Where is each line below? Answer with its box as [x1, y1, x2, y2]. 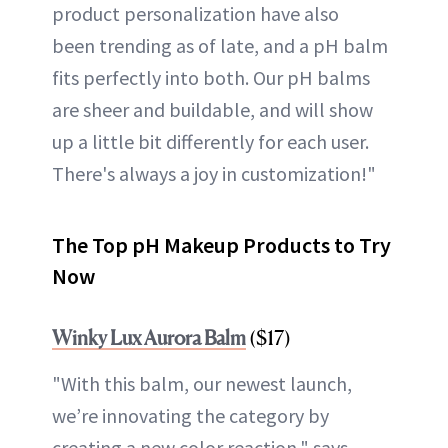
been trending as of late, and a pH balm [52, 32, 388, 58]
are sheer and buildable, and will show [52, 96, 373, 122]
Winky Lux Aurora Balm [52, 325, 246, 350]
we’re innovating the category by [52, 402, 329, 428]
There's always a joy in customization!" [52, 160, 376, 186]
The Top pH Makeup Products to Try [52, 230, 391, 259]
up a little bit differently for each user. [52, 128, 369, 154]
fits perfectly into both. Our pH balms [52, 64, 370, 90]
